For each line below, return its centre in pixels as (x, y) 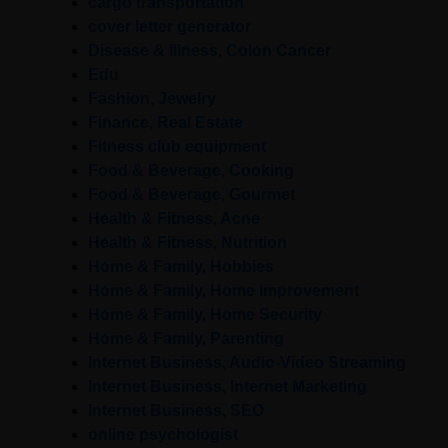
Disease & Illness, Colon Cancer (209, 51)
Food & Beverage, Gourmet (191, 195)
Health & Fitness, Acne (174, 219)
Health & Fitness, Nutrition (187, 243)
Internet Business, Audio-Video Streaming (247, 363)
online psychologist (163, 435)
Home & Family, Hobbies (181, 267)
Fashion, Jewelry (152, 99)
